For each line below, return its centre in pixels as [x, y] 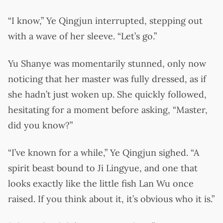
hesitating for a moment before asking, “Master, [108, 110]
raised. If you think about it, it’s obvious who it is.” [111, 199]
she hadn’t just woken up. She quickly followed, [107, 94]
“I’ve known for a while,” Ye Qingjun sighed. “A [104, 152]
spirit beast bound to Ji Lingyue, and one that [103, 168]
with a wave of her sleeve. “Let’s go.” [82, 36]
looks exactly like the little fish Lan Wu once [101, 183]
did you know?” [40, 125]
